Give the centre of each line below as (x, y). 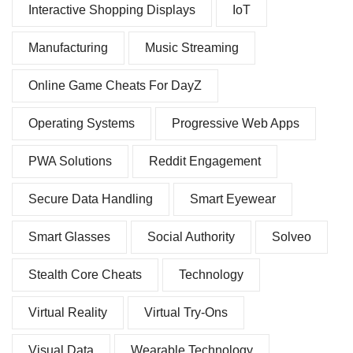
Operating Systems (82, 124)
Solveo (292, 237)
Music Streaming (192, 48)
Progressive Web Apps (236, 124)
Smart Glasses (69, 237)
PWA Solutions (70, 162)
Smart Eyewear (233, 199)
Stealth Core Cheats (85, 275)
